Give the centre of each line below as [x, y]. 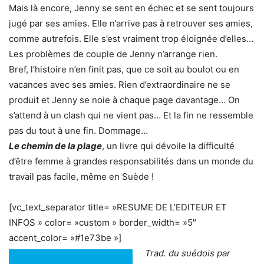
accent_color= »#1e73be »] [65, 238]
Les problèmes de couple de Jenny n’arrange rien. [113, 54]
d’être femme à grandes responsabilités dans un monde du [131, 161]
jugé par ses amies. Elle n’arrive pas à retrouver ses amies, [131, 23]
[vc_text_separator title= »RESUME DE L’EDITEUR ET [118, 207]
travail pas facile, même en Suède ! [81, 176]
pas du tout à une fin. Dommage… [78, 131]
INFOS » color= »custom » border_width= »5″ [103, 222]
